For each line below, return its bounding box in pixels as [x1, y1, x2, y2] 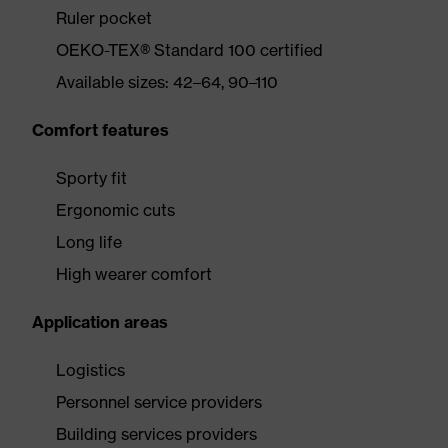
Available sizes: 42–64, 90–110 [56, 72, 278, 92]
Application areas [32, 312, 168, 332]
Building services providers [56, 424, 257, 444]
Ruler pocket [56, 8, 152, 28]
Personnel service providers [56, 392, 262, 412]
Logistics [56, 360, 125, 380]
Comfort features [32, 120, 169, 140]
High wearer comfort [56, 264, 212, 284]
